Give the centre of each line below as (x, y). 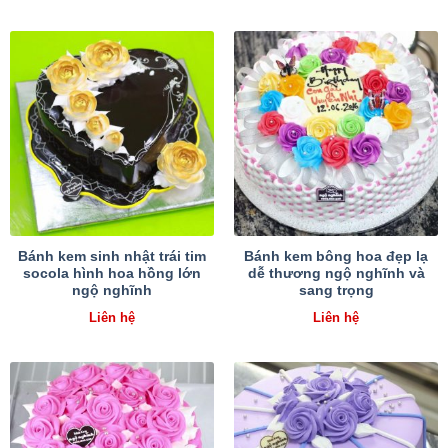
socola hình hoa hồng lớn (112, 273)
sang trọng (336, 290)
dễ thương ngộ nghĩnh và (336, 273)
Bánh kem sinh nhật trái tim (112, 256)
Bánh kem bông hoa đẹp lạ (336, 256)
